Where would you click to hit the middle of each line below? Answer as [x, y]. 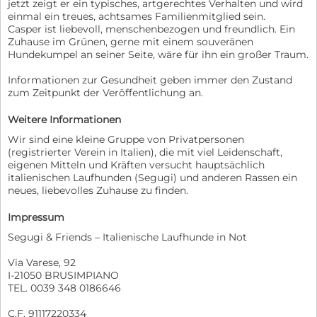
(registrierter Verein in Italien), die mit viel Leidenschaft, [145, 152]
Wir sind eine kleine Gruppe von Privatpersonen [126, 139]
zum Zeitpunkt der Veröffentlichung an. [105, 92]
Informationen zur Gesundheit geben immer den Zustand [150, 80]
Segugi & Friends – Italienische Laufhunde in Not [127, 237]
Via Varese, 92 [42, 262]
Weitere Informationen [64, 119]
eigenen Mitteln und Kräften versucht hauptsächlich [136, 165]
